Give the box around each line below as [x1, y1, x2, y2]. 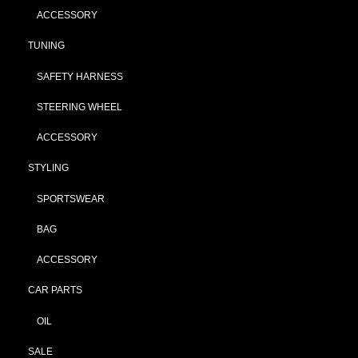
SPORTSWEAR [37, 193, 105, 204]
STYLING [28, 162, 69, 173]
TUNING [28, 40, 65, 50]
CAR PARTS [28, 284, 82, 295]
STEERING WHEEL [37, 101, 122, 112]
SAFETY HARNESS [37, 71, 123, 82]
